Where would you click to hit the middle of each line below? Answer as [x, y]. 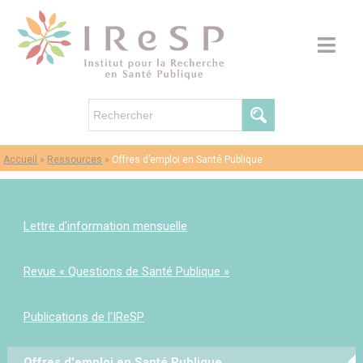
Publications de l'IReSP [83, 317]
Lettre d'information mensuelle [105, 226]
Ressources [75, 159]
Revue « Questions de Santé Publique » [126, 272]
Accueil [21, 159]
